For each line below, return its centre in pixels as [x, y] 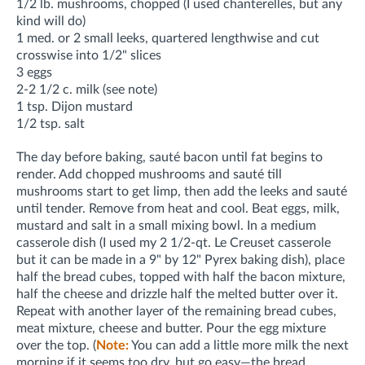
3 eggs [34, 73]
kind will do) [51, 22]
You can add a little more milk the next [239, 346]
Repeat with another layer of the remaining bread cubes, [176, 312]
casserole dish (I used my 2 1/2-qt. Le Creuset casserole [174, 243]
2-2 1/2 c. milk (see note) [87, 90]
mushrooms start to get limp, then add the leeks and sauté [182, 192]
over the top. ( [56, 346]
